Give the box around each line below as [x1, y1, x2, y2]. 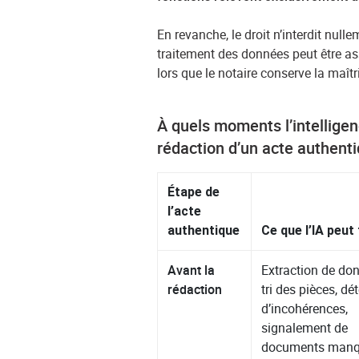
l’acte [167, 204, 202, 220]
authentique [167, 223, 240, 239]
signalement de [261, 319, 349, 337]
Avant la [167, 261, 216, 280]
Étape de [167, 184, 220, 200]
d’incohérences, [261, 300, 349, 318]
